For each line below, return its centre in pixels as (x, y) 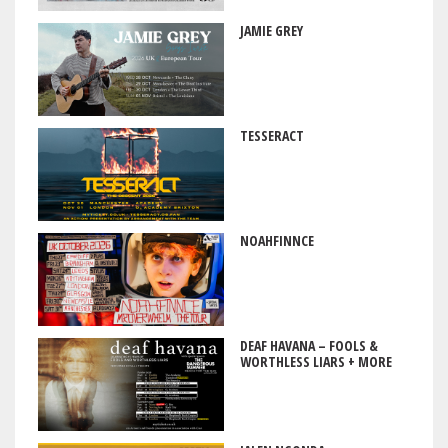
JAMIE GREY (271, 31)
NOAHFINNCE (276, 241)
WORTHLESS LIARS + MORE (315, 362)
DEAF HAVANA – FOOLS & (308, 346)
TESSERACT (271, 136)
